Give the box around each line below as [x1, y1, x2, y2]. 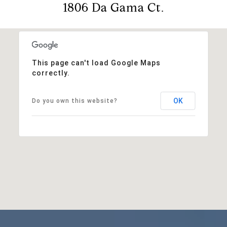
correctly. [31, 68, 70, 77]
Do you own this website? [31, 97, 118, 104]
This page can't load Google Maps [31, 58, 161, 67]
